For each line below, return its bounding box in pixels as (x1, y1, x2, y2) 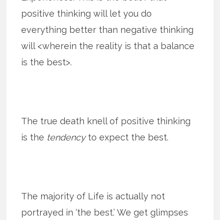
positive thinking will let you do (21, 8, 152, 19)
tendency (47, 132, 86, 142)
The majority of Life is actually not (21, 191, 165, 201)
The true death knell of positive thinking (21, 115, 191, 126)
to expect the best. (85, 132, 169, 142)
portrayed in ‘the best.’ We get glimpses (21, 207, 189, 218)
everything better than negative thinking (21, 24, 194, 35)
